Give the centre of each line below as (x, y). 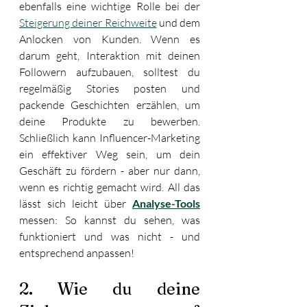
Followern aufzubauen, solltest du (110, 72)
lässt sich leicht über (76, 203)
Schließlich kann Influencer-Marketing (110, 137)
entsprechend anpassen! (77, 253)
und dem (178, 22)
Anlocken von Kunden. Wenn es (110, 39)
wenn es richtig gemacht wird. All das (110, 187)
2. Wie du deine (110, 288)
